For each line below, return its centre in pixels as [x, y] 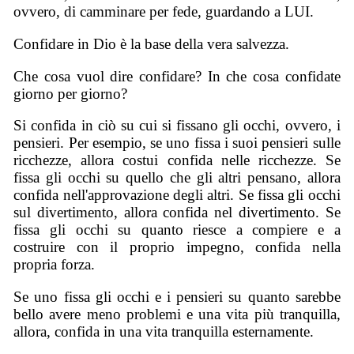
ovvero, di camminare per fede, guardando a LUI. [164, 12]
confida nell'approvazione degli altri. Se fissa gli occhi [177, 195]
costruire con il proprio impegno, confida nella [177, 247]
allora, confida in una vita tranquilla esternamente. [164, 331]
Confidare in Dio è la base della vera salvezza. [152, 43]
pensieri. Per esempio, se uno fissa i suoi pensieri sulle [177, 143]
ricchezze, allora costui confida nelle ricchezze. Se [177, 160]
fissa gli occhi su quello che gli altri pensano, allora [177, 178]
